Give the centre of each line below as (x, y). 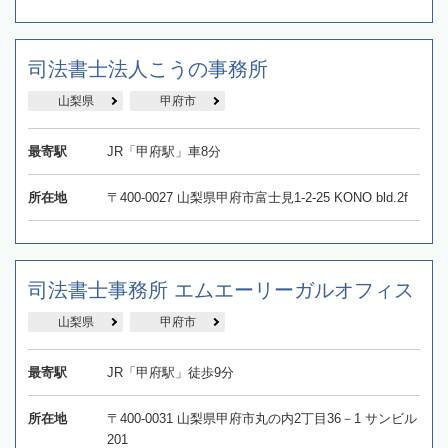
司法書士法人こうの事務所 (148, 69)
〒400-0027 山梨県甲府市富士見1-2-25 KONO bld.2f (257, 198)
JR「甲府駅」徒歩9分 (170, 373)
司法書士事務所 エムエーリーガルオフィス (221, 290)
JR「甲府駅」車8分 (163, 152)
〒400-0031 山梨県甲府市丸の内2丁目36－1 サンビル (261, 419)
